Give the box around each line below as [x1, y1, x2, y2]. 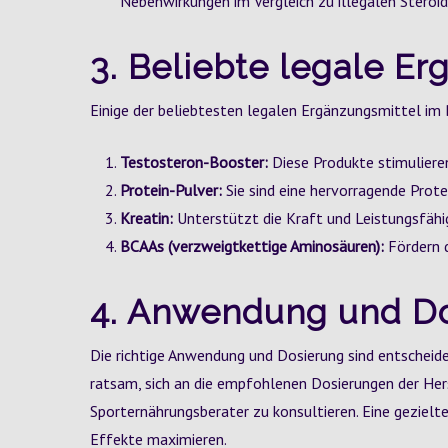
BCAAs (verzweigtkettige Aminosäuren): [120, 236, 384, 256]
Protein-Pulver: [120, 180, 222, 200]
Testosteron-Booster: [120, 152, 268, 172]
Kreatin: [120, 208, 173, 228]
